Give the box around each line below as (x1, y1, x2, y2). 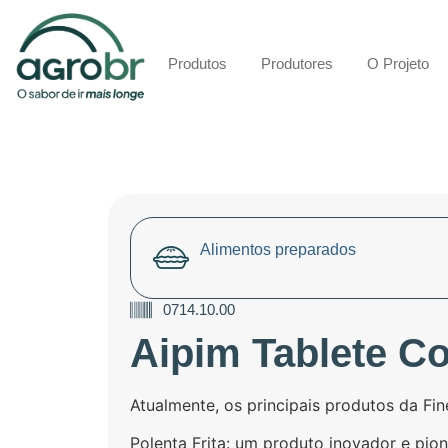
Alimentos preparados (200, 240, 357, 258)
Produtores (260, 54, 333, 72)
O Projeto (366, 54, 429, 72)
